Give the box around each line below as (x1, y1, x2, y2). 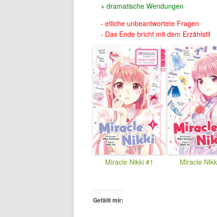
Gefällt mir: (93, 196, 124, 205)
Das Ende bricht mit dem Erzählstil (105, 29, 210, 39)
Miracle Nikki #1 (105, 157, 154, 167)
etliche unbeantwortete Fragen (105, 18, 199, 28)
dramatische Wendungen (107, 1, 184, 11)
